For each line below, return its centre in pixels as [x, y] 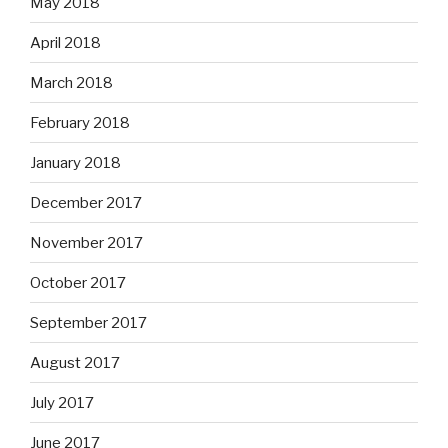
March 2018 [71, 82]
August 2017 [75, 362]
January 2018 [75, 162]
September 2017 [88, 322]
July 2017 [62, 402]
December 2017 [86, 202]
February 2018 [80, 122]
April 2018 [65, 42]
